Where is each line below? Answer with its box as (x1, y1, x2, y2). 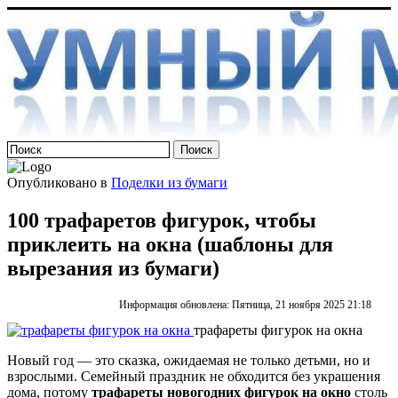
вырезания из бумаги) (7, 256, 219, 280)
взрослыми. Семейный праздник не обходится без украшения (7, 368, 380, 384)
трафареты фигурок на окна (194, 322, 362, 338)
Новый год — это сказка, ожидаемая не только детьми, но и (7, 352, 370, 368)
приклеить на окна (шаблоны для (7, 232, 333, 256)
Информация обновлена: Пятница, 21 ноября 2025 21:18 (119, 298, 372, 311)
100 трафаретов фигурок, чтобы (7, 208, 316, 232)
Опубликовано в (7, 175, 107, 190)
